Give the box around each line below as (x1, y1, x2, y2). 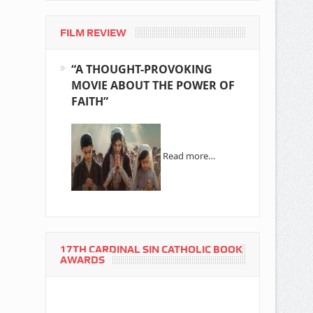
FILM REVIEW (59, 26, 126, 39)
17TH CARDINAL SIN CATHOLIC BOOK (59, 242, 242, 256)
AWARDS (59, 253, 105, 266)
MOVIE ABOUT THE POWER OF (71, 77, 235, 93)
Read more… (162, 150, 215, 163)
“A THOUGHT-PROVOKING (71, 61, 212, 77)
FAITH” (71, 93, 108, 109)
